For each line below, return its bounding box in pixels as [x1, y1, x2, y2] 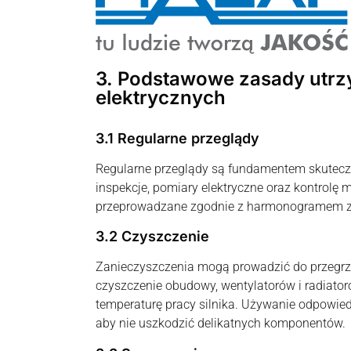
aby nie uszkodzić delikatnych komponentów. [96, 316, 346, 331]
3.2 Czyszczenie [96, 228, 209, 245]
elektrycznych [96, 85, 226, 109]
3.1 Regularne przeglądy [96, 129, 259, 147]
